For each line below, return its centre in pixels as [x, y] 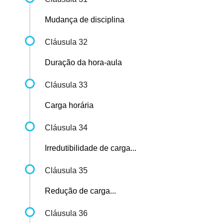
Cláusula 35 [66, 171]
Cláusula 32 [66, 42]
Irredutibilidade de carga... [91, 148]
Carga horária [69, 106]
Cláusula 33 [66, 85]
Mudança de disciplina [85, 20]
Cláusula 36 [66, 214]
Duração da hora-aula [83, 63]
